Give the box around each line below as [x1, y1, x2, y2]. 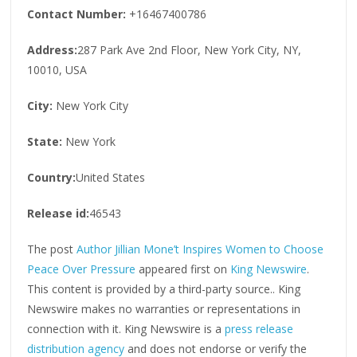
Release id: [27, 205, 90, 221]
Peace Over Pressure [27, 261, 136, 277]
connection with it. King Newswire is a [27, 320, 226, 336]
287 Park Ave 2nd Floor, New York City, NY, [77, 41, 302, 57]
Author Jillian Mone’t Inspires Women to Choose [76, 241, 324, 257]
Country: [27, 169, 76, 185]
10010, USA [27, 61, 88, 77]
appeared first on [135, 261, 231, 277]
